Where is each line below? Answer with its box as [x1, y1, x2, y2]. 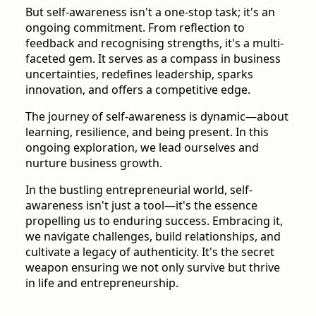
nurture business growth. [25, 154, 162, 171]
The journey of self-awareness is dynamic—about [25, 108, 288, 124]
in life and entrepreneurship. [25, 274, 178, 291]
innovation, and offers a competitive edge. [25, 81, 250, 97]
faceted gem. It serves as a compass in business [25, 50, 281, 66]
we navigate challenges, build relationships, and [25, 228, 281, 244]
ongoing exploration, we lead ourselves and [25, 139, 259, 155]
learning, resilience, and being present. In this [25, 123, 269, 140]
